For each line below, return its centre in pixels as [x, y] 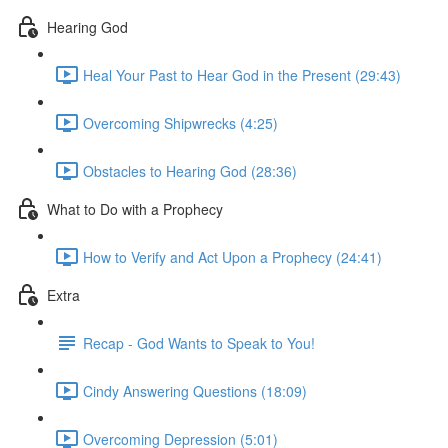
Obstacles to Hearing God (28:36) [190, 170]
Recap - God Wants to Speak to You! [199, 342]
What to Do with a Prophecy [135, 208]
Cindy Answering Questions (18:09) [195, 390]
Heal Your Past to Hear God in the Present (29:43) [242, 74]
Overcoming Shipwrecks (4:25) [180, 122]
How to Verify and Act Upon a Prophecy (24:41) [232, 256]
